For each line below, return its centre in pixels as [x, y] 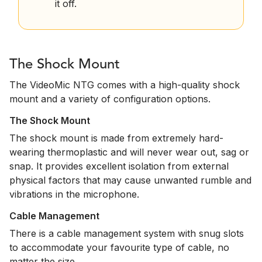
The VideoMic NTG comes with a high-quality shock [125, 85]
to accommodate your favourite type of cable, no [119, 248]
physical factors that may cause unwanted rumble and [130, 180]
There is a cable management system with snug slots [127, 234]
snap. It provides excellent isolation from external [119, 166]
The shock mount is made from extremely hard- [116, 138]
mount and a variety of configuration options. [110, 99]
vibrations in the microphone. [74, 194]
